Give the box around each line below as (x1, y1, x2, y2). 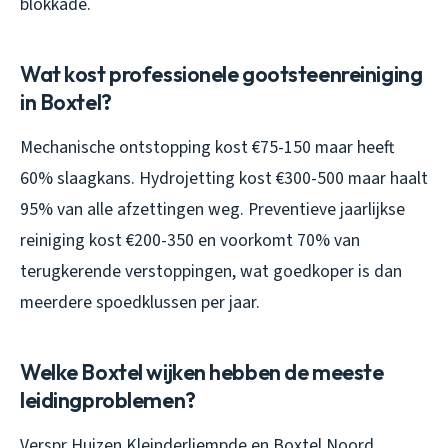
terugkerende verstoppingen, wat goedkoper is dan (20, 258, 402, 284)
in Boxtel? (20, 87, 112, 116)
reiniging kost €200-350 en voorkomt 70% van (20, 227, 360, 253)
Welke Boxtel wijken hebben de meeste (20, 357, 384, 386)
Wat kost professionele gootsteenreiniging (20, 59, 423, 88)
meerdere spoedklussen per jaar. (20, 289, 260, 315)
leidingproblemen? (20, 385, 196, 414)
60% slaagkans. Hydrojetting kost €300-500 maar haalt (20, 165, 428, 191)
